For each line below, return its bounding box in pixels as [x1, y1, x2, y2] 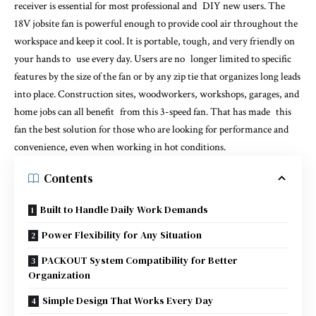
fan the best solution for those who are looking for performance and [14, 123, 288, 137]
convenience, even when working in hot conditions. [14, 140, 226, 154]
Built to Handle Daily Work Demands [40, 202, 208, 217]
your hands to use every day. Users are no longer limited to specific [14, 52, 291, 66]
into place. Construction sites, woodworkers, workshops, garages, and [14, 87, 299, 102]
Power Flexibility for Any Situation [42, 228, 202, 243]
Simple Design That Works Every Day [42, 293, 214, 308]
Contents [44, 169, 93, 187]
